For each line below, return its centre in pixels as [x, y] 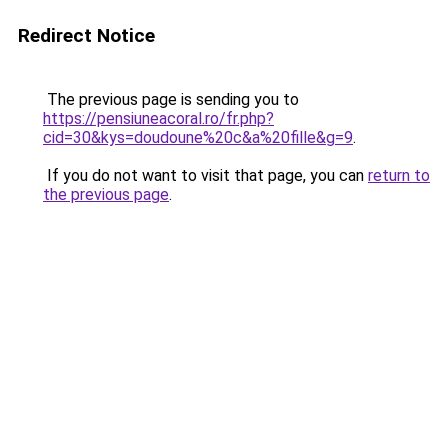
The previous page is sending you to [171, 99]
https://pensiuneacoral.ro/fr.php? [158, 118]
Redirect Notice [86, 35]
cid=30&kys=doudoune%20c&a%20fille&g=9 [198, 137]
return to [399, 175]
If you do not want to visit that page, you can [205, 175]
